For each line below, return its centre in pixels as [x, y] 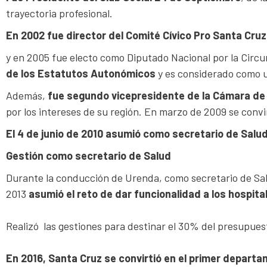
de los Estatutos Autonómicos [81, 73]
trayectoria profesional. [59, 13]
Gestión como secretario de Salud [89, 155]
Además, [26, 95]
